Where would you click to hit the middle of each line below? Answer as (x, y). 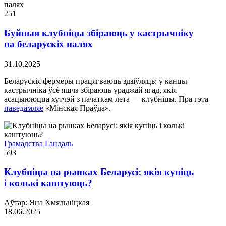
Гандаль (59, 143)
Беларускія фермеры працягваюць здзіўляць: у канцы (96, 81)
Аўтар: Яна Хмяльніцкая (47, 203)
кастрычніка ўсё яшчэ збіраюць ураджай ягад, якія (90, 90)
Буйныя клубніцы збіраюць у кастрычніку (99, 33)
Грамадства (23, 143)
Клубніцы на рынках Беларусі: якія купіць (99, 172)
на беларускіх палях (48, 44)
